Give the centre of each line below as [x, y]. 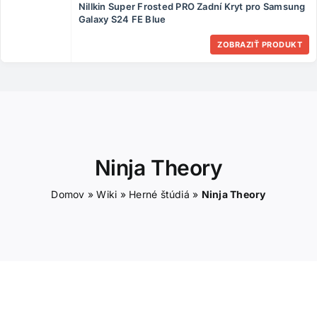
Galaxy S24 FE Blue [122, 19]
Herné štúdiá [159, 194]
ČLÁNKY [205, 11]
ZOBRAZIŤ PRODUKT [260, 44]
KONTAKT [208, 47]
